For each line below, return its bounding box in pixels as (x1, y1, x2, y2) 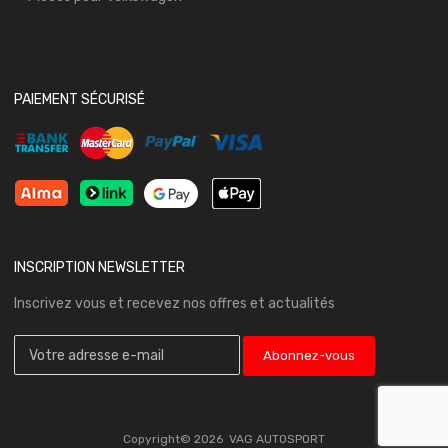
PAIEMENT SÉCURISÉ (14, 91, 145, 109)
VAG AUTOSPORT (229, 431, 325, 446)
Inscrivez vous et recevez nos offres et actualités (14, 295, 335, 313)
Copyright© (123, 431, 194, 446)
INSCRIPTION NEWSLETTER (14, 259, 185, 277)
